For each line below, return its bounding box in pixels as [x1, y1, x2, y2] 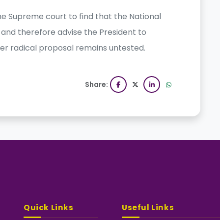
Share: [85, 80, 108, 90]
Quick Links [24, 202, 74, 213]
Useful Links [122, 202, 174, 213]
